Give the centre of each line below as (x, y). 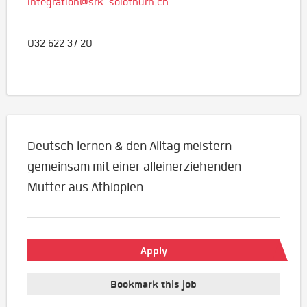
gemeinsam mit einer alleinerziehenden (134, 166)
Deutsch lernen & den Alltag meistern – (135, 146)
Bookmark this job (153, 284)
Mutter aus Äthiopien (85, 187)
